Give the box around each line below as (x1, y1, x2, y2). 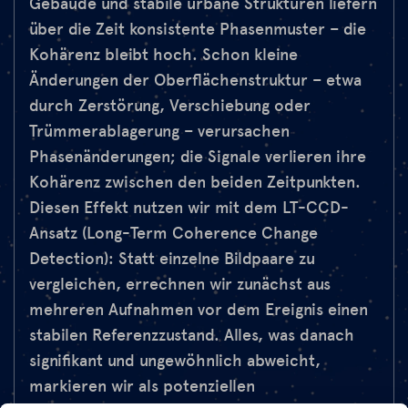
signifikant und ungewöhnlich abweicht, (29, 351, 321, 372)
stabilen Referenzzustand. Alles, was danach (29, 325, 354, 346)
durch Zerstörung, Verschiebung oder (29, 96, 311, 117)
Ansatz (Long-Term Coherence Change (29, 223, 318, 244)
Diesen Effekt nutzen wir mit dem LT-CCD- (29, 198, 349, 219)
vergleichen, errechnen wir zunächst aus (29, 274, 331, 295)
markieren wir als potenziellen (29, 376, 255, 397)
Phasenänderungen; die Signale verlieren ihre (29, 147, 366, 168)
